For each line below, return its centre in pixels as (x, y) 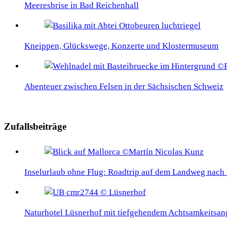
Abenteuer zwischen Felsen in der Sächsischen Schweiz (124, 87)
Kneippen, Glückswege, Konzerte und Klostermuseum (121, 46)
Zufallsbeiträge (35, 126)
